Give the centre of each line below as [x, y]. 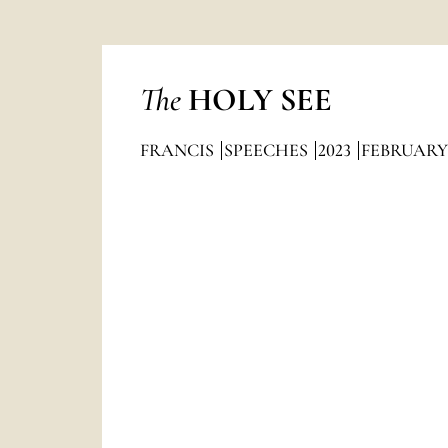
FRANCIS [178, 150]
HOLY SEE [259, 99]
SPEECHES [267, 150]
